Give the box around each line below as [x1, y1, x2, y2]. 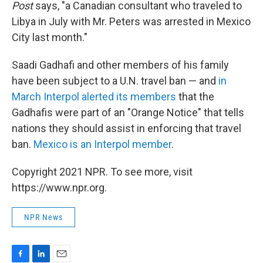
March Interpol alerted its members [12, 90, 176, 103]
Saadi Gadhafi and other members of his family [12, 59, 229, 72]
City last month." [12, 31, 87, 44]
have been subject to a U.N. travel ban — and [12, 75, 218, 87]
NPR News [24, 213, 63, 222]
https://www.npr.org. [12, 181, 107, 194]
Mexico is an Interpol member [33, 138, 171, 151]
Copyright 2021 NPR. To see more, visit [12, 166, 193, 178]
